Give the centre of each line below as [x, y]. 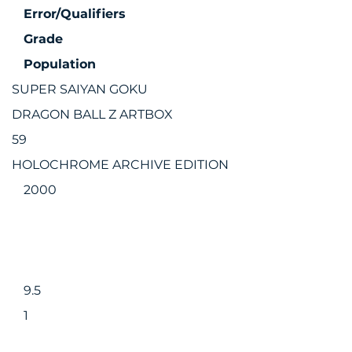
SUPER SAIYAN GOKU [80, 89]
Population [60, 64]
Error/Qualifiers [75, 14]
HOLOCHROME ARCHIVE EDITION [120, 165]
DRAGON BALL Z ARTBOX [92, 114]
